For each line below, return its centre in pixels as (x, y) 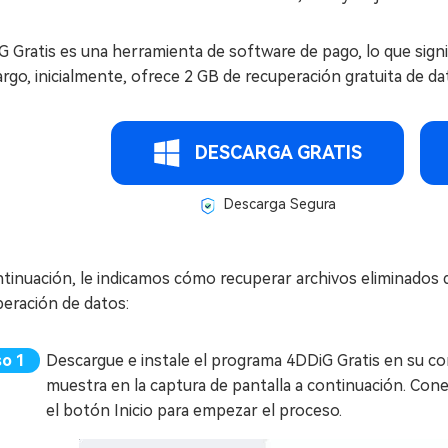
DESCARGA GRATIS (278, 152)
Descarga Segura (277, 204)
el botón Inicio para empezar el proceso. (194, 410)
